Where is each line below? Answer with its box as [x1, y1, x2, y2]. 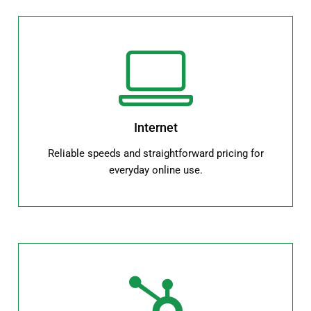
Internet [133, 119, 178, 135]
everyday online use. [108, 164, 203, 177]
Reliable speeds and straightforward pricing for [47, 147, 264, 160]
